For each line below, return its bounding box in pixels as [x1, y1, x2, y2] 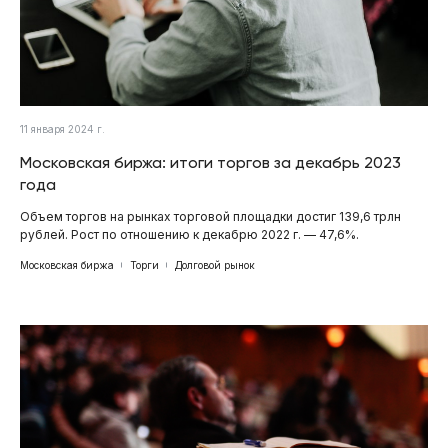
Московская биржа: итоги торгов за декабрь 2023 [20, 152, 401, 172]
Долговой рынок [175, 258, 255, 271]
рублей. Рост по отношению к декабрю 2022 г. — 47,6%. [20, 226, 359, 242]
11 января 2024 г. [20, 122, 105, 135]
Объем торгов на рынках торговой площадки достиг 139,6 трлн [20, 208, 401, 224]
